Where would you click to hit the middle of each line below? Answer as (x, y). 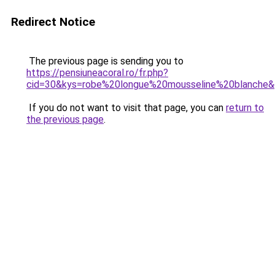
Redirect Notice (53, 22)
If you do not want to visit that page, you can (126, 108)
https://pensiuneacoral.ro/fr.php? (97, 73)
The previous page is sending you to (105, 61)
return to (245, 108)
